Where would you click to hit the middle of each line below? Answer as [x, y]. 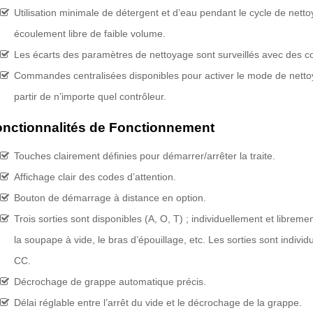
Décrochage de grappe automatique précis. [110, 282]
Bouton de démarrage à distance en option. [110, 198]
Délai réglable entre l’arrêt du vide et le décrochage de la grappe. [158, 303]
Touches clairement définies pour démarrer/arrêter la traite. [144, 156]
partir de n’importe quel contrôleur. [90, 96]
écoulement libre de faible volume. [89, 34]
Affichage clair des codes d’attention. [95, 177]
